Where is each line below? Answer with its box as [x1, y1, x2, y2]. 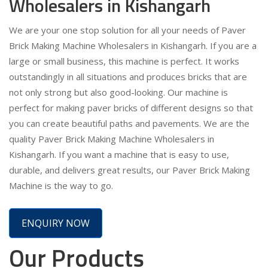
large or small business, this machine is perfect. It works [9, 54, 239, 67]
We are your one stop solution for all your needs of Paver [9, 23, 246, 36]
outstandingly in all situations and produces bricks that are [9, 70, 247, 83]
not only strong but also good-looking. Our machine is [9, 86, 228, 98]
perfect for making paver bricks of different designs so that [9, 101, 253, 114]
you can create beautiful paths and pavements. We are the [9, 117, 249, 129]
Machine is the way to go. [9, 179, 113, 191]
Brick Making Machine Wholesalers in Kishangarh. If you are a [9, 39, 257, 51]
